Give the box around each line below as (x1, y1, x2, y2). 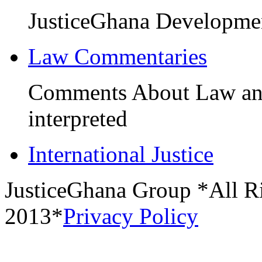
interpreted (28, 105, 127, 131)
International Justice (28, 141, 213, 167)
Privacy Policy (63, 203, 198, 229)
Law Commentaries (28, 43, 207, 69)
